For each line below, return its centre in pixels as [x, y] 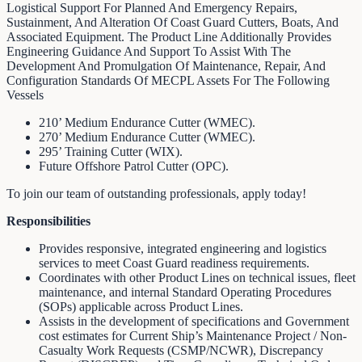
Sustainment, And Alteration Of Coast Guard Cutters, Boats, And [173, 22]
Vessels [25, 95]
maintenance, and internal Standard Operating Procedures [185, 292]
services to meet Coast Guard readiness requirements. [174, 263]
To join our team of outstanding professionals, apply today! [156, 193]
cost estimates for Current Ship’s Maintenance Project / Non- [193, 335]
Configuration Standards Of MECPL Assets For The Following [168, 80]
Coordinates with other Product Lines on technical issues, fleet [197, 277]
